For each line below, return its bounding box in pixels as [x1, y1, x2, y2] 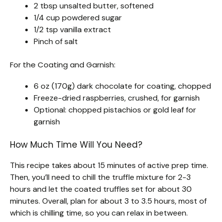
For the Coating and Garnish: [10, 59, 115, 70]
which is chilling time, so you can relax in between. [10, 207, 188, 218]
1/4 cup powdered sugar [34, 12, 122, 23]
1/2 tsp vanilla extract [34, 24, 111, 35]
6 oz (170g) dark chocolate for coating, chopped [34, 80, 211, 91]
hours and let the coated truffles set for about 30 [10, 183, 192, 194]
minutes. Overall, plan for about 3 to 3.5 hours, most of [10, 195, 207, 206]
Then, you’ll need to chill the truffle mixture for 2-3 [10, 171, 191, 182]
